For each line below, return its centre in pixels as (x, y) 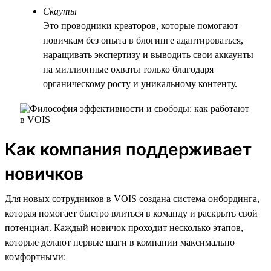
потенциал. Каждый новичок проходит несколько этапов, (124, 227)
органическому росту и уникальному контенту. (140, 83)
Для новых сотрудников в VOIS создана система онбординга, (132, 198)
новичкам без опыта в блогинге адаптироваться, (143, 40)
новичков (44, 173)
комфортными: (35, 256)
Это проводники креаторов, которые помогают (141, 25)
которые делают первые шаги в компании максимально (120, 242)
